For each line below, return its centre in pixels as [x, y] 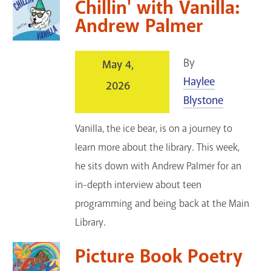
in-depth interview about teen [139, 185]
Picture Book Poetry [159, 257]
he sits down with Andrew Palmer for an [158, 166]
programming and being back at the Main [162, 204]
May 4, [118, 65]
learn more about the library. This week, [158, 148]
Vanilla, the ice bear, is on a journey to [154, 129]
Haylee [199, 82]
